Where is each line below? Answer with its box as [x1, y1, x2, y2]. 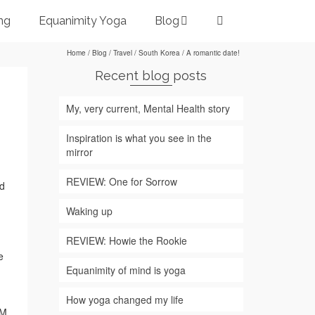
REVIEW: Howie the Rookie [65, 233, 187, 247]
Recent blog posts [95, 68, 207, 83]
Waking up [65, 204, 112, 218]
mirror [65, 145, 93, 159]
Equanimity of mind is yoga [65, 263, 186, 277]
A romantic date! [184, 48, 240, 58]
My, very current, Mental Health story [65, 101, 230, 115]
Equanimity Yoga [38, 14, 127, 27]
